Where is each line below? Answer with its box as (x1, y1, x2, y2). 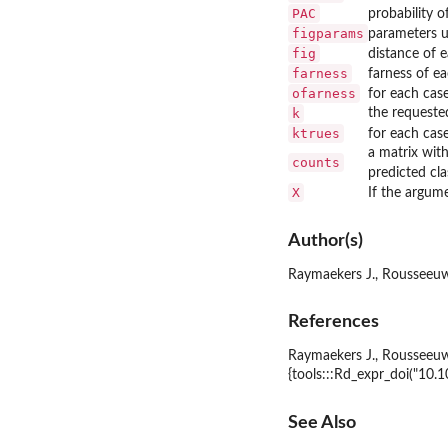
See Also (288, 413, 356, 431)
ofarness (292, 86, 356, 102)
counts (292, 155, 340, 171)
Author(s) (288, 231, 363, 249)
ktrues (292, 126, 340, 142)
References (288, 313, 379, 331)
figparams (292, 26, 364, 42)
